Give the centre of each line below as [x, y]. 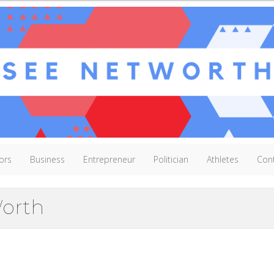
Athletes [223, 159]
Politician [171, 159]
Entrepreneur [109, 159]
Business [47, 159]
